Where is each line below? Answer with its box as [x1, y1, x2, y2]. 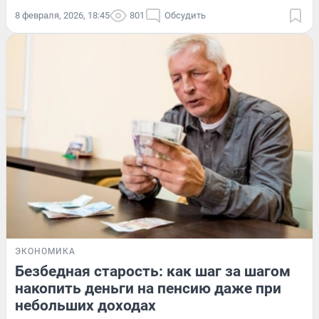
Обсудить [164, 10, 206, 21]
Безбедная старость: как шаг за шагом [15, 262, 291, 280]
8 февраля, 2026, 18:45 [15, 10, 110, 21]
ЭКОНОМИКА [15, 246, 75, 256]
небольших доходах [15, 296, 156, 314]
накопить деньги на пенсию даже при [15, 279, 281, 297]
